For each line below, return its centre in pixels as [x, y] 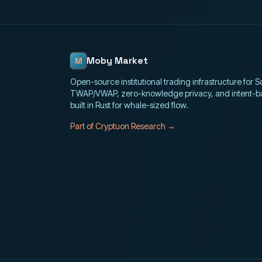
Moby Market [117, 61]
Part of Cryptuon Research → [123, 126]
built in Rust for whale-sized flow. [129, 105]
